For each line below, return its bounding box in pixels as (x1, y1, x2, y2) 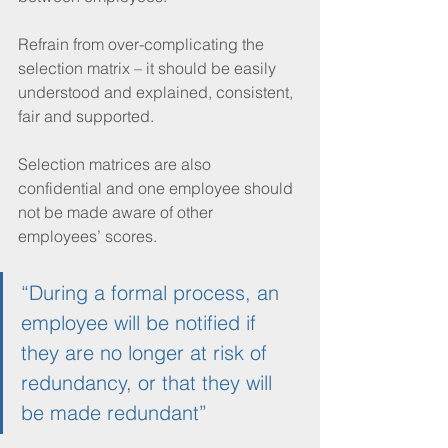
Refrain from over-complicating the (18, 33, 268, 54)
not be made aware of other (18, 201, 217, 222)
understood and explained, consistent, (18, 81, 297, 102)
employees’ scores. (18, 225, 161, 246)
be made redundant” (21, 399, 207, 425)
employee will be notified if (21, 309, 262, 335)
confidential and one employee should (18, 177, 297, 198)
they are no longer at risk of (21, 339, 273, 365)
